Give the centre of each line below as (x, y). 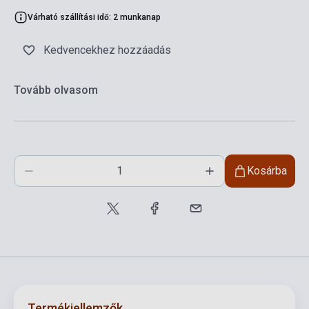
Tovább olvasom (56, 90)
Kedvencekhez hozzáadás (107, 50)
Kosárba (267, 170)
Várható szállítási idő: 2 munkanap (94, 17)
